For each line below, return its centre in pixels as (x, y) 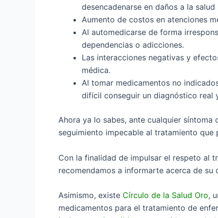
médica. (96, 70)
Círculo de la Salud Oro (165, 195)
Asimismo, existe (91, 195)
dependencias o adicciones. (133, 45)
